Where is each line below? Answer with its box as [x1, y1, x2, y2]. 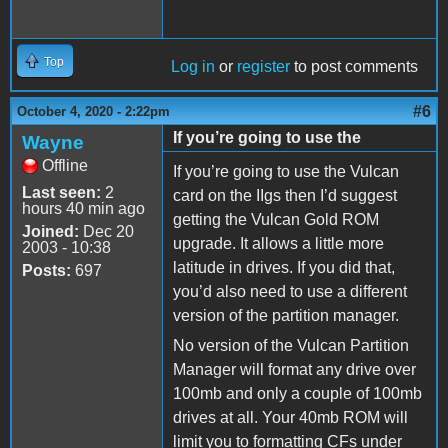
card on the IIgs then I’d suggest [173, 186, 397, 204]
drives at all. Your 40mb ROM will [173, 408, 408, 426]
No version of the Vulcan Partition [173, 336, 409, 354]
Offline [42, 156, 88, 174]
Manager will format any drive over [173, 360, 416, 378]
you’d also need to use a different [173, 282, 407, 300]
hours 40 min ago [22, 199, 145, 217]
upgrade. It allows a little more [173, 234, 384, 252]
